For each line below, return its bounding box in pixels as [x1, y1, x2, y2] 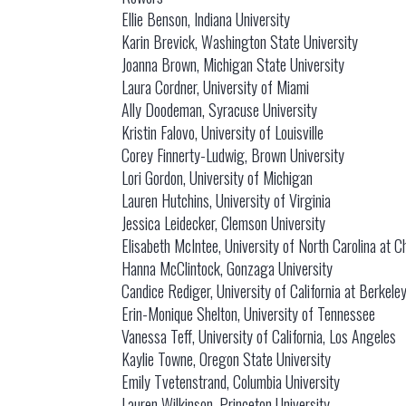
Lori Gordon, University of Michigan [121, 166, 314, 189]
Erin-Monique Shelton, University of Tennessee [121, 302, 376, 325]
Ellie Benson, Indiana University [121, 7, 291, 31]
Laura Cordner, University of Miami [121, 75, 310, 99]
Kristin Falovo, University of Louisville [121, 121, 324, 144]
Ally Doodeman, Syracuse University [121, 98, 318, 121]
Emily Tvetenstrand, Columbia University [121, 370, 341, 393]
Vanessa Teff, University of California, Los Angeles [121, 324, 397, 348]
